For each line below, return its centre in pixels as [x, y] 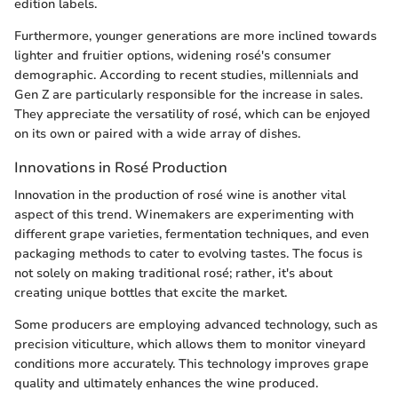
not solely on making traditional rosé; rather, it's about [173, 273]
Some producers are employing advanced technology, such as [196, 325]
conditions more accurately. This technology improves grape [191, 364]
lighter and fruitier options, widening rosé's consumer [173, 55]
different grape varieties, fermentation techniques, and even [191, 234]
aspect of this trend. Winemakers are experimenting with [184, 215]
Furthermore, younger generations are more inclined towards [195, 36]
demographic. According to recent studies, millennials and [187, 75]
